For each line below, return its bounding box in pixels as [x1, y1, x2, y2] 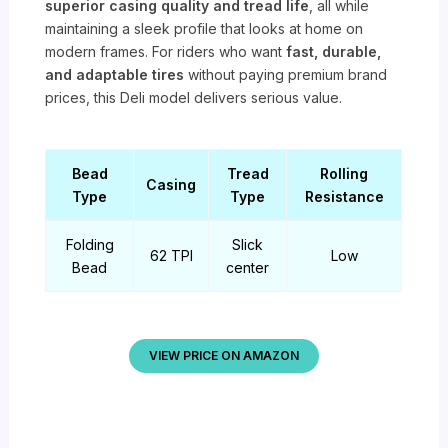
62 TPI [149, 246, 193, 264]
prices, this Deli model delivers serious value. [45, 88, 343, 106]
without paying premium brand [184, 65, 388, 83]
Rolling [320, 164, 369, 182]
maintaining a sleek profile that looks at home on [45, 19, 364, 37]
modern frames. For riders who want [45, 42, 287, 60]
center [226, 258, 270, 276]
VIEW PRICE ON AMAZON [149, 347, 299, 363]
